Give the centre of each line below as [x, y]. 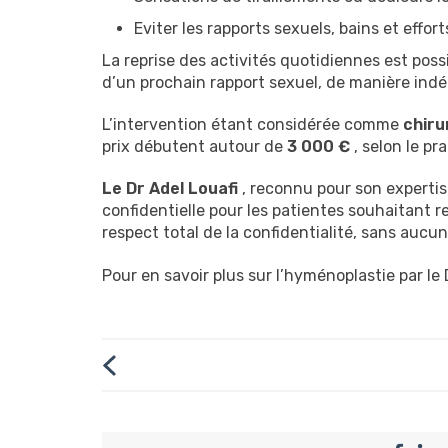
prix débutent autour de [194, 147]
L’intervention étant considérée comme [252, 125]
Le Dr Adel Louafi [170, 189]
